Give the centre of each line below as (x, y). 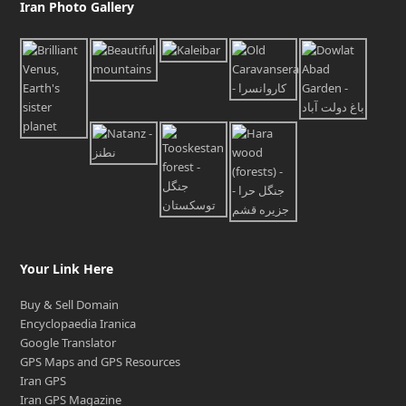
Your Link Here (67, 268)
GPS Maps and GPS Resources (101, 361)
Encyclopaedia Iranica (78, 323)
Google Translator (68, 342)
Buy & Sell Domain (70, 304)
